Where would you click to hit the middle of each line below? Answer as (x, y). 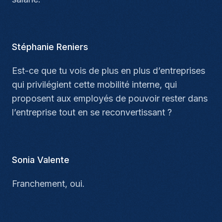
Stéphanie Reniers (50, 47)
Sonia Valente (41, 160)
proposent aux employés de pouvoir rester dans (110, 98)
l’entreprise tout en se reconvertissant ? (92, 112)
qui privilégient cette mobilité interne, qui (94, 84)
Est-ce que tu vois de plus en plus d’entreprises (109, 71)
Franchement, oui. (48, 184)
